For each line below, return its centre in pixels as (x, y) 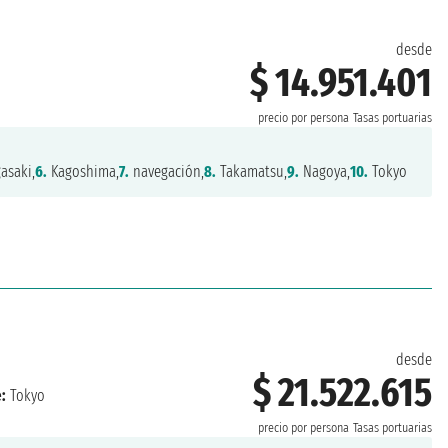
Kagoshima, (83, 172)
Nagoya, (325, 172)
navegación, (167, 172)
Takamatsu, (252, 172)
